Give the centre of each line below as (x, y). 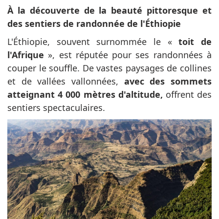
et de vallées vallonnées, (66, 81)
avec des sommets (168, 81)
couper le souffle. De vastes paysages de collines (109, 68)
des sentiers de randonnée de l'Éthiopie (94, 24)
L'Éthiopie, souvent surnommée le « (93, 42)
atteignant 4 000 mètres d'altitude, (85, 95)
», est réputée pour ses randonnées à (128, 55)
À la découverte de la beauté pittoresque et (109, 11)
